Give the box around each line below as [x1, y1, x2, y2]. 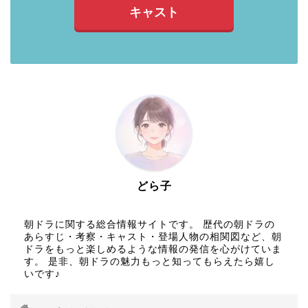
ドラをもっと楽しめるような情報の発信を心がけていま [24, 243, 282, 254]
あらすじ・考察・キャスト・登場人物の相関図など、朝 [24, 231, 282, 242]
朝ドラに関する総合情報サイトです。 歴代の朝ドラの [24, 219, 275, 230]
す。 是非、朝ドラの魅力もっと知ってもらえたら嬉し [24, 256, 275, 267]
